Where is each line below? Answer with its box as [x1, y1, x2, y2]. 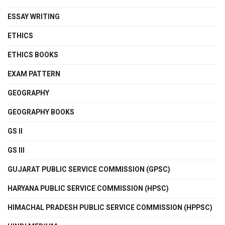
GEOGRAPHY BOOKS [8, 107, 74, 118]
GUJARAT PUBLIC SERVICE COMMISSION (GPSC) [8, 164, 170, 175]
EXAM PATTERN [8, 69, 60, 80]
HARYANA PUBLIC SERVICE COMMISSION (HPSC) [8, 183, 169, 194]
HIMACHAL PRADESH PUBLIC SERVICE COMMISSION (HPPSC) [8, 202, 212, 213]
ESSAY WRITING [8, 12, 60, 23]
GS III [8, 145, 25, 156]
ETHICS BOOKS [8, 50, 58, 61]
